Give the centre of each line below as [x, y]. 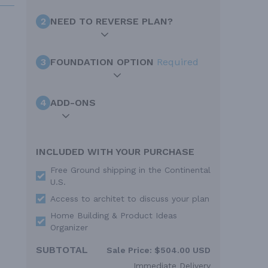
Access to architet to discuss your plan [130, 199]
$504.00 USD [181, 250]
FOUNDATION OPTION [103, 62]
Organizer [69, 228]
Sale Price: [129, 250]
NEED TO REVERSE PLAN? [112, 22]
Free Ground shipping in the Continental [130, 170]
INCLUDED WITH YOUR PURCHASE [115, 152]
